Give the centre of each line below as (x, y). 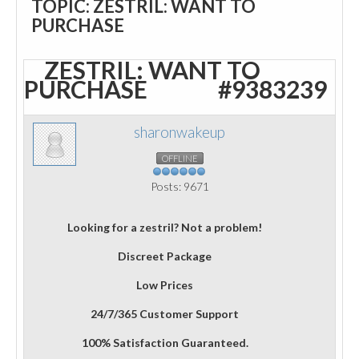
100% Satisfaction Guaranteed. (165, 343)
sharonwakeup (179, 132)
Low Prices (165, 285)
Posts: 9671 (179, 186)
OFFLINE (179, 158)
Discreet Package (165, 256)
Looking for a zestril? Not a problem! (165, 227)
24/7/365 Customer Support (165, 314)
